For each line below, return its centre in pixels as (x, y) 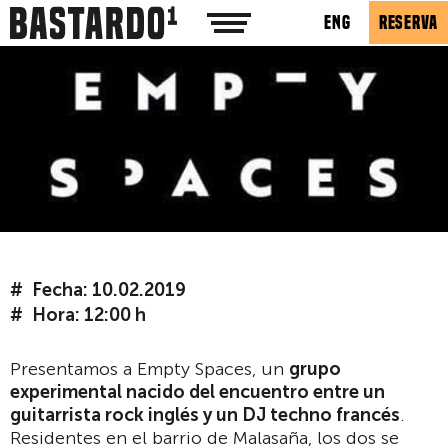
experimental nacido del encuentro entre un (197, 391)
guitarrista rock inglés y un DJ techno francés (205, 414)
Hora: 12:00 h (89, 314)
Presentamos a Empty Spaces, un (149, 368)
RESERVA (408, 23)
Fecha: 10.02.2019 (109, 289)
